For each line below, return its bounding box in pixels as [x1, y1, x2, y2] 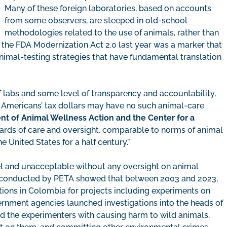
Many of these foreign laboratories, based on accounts [5, 4, 211, 14]
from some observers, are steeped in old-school [5, 16, 187, 26]
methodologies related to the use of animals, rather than [5, 28, 219, 38]
